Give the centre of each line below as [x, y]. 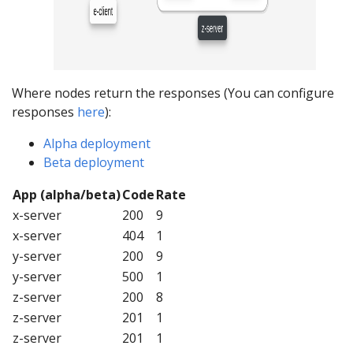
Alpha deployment [97, 144]
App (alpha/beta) [67, 195]
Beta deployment [94, 163]
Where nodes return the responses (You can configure [173, 93]
